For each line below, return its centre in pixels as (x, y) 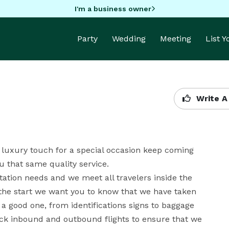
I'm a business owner (113, 8)
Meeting (176, 39)
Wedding (129, 39)
